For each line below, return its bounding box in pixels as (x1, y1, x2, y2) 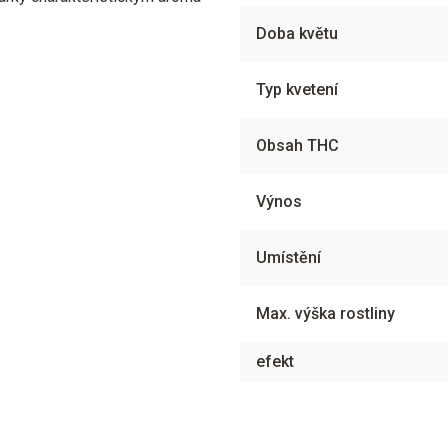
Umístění (256, 248, 321, 267)
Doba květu (256, 24, 338, 43)
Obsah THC (256, 136, 339, 155)
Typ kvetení (256, 80, 338, 99)
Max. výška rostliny (256, 304, 395, 323)
